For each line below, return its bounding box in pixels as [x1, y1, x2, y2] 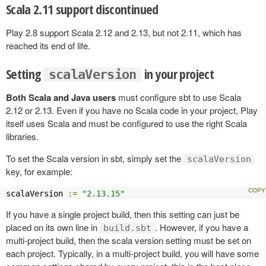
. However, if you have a [155, 220, 248, 233]
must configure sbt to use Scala [116, 90, 241, 103]
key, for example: [6, 164, 72, 178]
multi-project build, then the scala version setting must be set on [6, 233, 251, 246]
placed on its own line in [6, 220, 100, 233]
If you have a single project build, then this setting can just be [6, 207, 239, 220]
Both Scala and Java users [6, 90, 116, 104]
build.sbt [103, 222, 151, 233]
